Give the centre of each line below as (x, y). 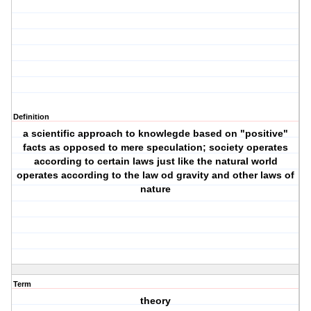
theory (156, 301)
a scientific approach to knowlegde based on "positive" (156, 134)
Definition (31, 117)
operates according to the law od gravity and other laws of (156, 175)
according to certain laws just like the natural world (155, 161)
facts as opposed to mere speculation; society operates (156, 148)
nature (156, 189)
